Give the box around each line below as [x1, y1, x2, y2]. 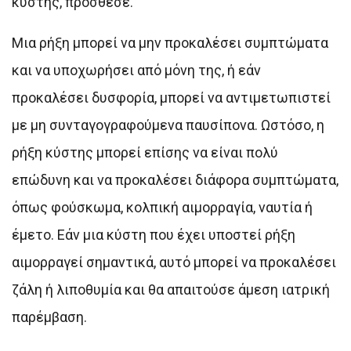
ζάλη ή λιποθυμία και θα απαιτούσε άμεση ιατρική [12, 281, 330, 299]
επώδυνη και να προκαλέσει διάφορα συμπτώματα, [12, 172, 338, 189]
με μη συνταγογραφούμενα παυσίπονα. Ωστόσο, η [12, 117, 324, 134]
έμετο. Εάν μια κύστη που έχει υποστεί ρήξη [12, 226, 295, 244]
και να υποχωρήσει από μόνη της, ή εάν [12, 62, 261, 79]
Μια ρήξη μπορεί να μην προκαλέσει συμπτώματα [12, 34, 328, 52]
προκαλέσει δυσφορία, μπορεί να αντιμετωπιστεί [12, 89, 331, 107]
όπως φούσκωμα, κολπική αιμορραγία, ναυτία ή [12, 199, 313, 216]
